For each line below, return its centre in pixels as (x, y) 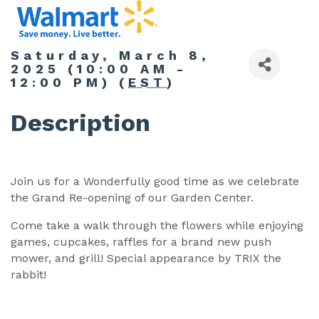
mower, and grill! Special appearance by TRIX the (146, 258)
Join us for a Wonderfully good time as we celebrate (155, 182)
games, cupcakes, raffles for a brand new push (141, 242)
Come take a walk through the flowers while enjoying (157, 226)
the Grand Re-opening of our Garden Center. (134, 198)
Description (80, 123)
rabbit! (28, 275)
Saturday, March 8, (110, 56)
